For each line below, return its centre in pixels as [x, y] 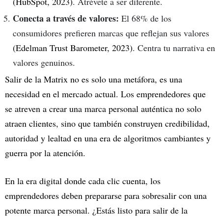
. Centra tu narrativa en [174, 47]
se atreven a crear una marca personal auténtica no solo [103, 108]
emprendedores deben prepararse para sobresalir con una [106, 195]
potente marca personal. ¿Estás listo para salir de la [96, 210]
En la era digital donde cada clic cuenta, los [83, 180]
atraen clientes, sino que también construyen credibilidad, [107, 123]
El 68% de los [145, 18]
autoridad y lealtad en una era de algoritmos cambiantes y [108, 138]
